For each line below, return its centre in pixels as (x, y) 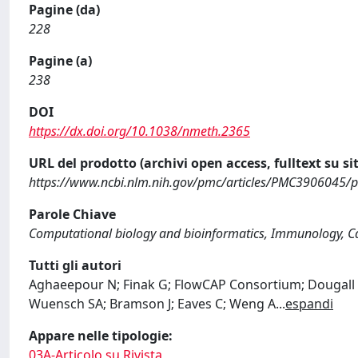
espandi (309, 304)
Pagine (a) (60, 61)
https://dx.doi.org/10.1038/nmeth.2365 (139, 131)
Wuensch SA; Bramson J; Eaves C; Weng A (152, 304)
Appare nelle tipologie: (101, 336)
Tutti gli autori (75, 265)
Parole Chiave (72, 214)
